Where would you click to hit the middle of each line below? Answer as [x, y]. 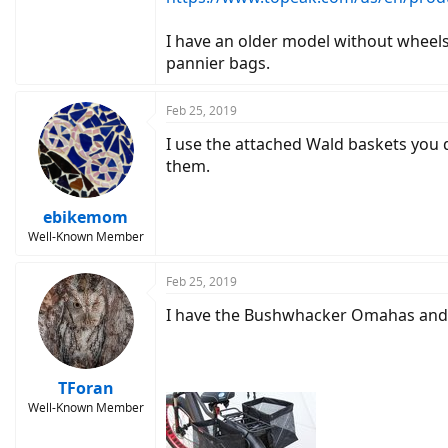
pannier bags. [218, 63]
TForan [85, 388]
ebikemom [85, 217]
